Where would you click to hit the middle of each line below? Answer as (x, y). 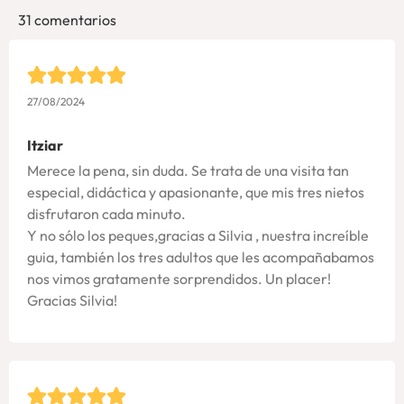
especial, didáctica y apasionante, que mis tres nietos (196, 193)
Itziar (45, 146)
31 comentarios (67, 20)
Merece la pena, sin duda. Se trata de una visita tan (188, 171)
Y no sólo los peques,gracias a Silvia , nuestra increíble (198, 236)
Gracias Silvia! (72, 301)
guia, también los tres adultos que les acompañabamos (201, 257)
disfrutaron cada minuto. (106, 214)
